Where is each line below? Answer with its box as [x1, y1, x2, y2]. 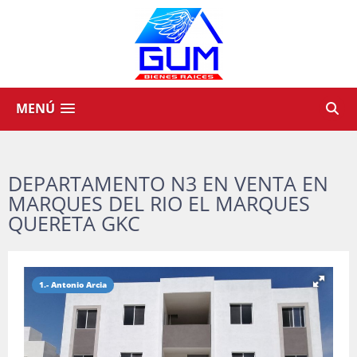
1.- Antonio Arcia [39, 279, 107, 290]
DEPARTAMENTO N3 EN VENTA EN [8, 170, 328, 197]
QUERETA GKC [8, 210, 140, 237]
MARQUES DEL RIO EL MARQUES [8, 190, 310, 217]
